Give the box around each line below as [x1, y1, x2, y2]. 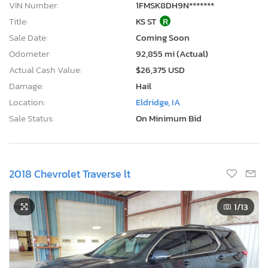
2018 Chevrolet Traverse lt [9, 165, 130, 182]
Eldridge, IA [136, 95, 181, 109]
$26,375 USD [136, 62, 185, 77]
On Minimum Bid [136, 111, 202, 125]
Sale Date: [9, 30, 48, 44]
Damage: [9, 78, 44, 93]
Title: [9, 14, 28, 28]
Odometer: [9, 46, 51, 60]
